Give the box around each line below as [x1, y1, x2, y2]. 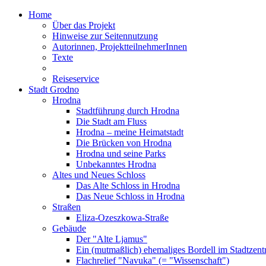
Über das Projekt [52, 20, 115, 30]
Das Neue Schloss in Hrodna [76, 191, 185, 201]
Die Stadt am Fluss [76, 116, 147, 126]
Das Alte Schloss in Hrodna [76, 180, 180, 191]
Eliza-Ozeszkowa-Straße [76, 213, 169, 223]
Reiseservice [52, 74, 99, 84]
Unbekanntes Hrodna [76, 159, 156, 169]
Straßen [52, 202, 81, 212]
